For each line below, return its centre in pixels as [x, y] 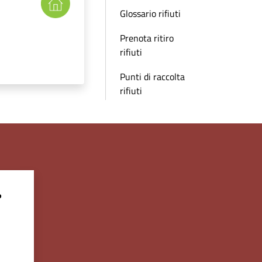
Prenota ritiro [147, 38]
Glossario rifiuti [150, 13]
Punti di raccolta [152, 77]
